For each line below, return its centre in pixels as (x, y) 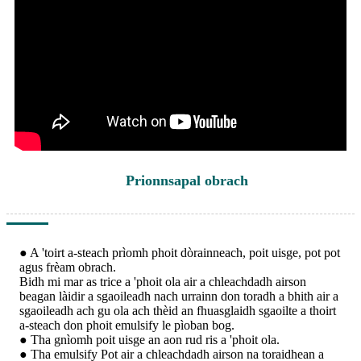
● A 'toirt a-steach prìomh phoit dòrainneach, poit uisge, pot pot (180, 252)
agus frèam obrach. (68, 267)
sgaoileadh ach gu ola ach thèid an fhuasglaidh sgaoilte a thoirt (178, 310)
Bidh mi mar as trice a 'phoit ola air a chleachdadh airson (163, 281)
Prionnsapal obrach (187, 180)
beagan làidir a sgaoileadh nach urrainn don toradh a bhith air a (179, 296)
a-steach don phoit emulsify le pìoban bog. (127, 325)
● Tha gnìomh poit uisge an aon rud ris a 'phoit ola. (149, 339)
